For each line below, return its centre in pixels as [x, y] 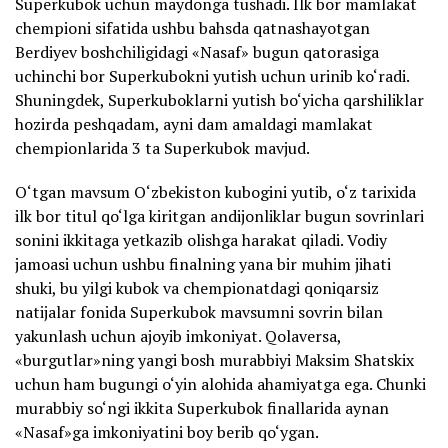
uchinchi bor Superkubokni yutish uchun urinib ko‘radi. [212, 75]
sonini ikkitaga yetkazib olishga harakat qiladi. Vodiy [201, 239]
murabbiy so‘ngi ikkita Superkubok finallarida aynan [202, 407]
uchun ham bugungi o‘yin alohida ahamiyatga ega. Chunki [220, 383]
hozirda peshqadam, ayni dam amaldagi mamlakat [194, 123]
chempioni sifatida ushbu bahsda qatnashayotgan [192, 27]
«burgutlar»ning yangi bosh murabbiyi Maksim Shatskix [214, 359]
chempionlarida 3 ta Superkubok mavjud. [162, 147]
